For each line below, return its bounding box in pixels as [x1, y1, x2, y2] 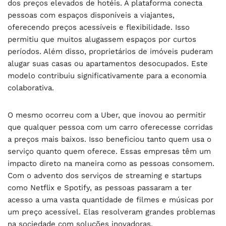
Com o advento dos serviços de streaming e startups [8, 171, 202, 180]
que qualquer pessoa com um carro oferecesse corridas [8, 122, 213, 132]
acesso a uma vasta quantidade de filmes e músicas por [8, 195, 213, 204]
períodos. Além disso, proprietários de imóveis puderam [8, 46, 213, 56]
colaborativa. [8, 83, 54, 92]
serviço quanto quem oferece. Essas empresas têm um [8, 146, 211, 156]
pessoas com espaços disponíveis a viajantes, [8, 10, 175, 20]
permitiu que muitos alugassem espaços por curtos [8, 34, 196, 44]
